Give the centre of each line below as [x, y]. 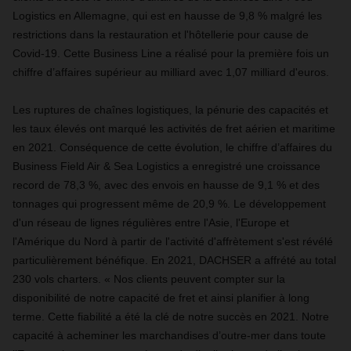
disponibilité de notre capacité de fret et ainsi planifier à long [161, 298]
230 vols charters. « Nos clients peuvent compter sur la [149, 279]
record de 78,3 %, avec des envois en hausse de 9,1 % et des [166, 185]
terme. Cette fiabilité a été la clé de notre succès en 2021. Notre [171, 317]
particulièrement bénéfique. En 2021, [106, 261]
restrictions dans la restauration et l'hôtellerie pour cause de [161, 35]
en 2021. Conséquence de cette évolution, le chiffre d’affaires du [172, 148]
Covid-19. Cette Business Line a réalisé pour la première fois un [171, 54]
